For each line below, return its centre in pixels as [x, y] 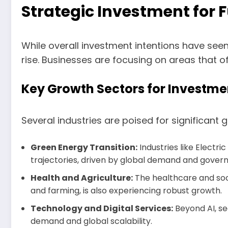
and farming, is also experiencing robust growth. [126, 190]
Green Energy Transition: [84, 147]
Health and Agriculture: [82, 178]
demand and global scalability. [91, 221]
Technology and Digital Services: [102, 208]
